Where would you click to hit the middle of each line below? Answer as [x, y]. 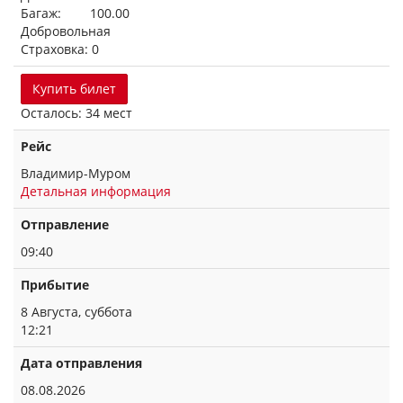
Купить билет [74, 89]
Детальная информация [96, 191]
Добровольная [66, 31]
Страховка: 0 [60, 49]
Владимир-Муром [76, 173]
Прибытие [55, 285]
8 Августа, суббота [76, 312]
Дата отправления [81, 363]
